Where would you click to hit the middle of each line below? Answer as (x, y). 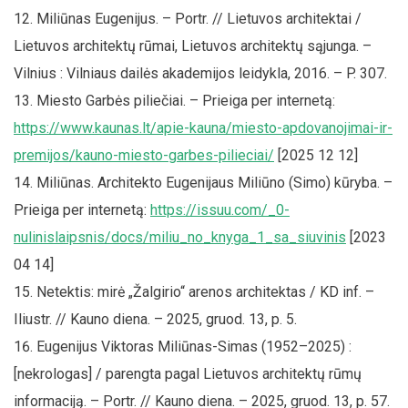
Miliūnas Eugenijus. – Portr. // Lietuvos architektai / (199, 18)
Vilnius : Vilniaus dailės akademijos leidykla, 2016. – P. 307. (200, 73)
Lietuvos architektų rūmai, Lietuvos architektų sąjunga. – (193, 46)
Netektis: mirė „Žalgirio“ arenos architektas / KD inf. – (205, 291)
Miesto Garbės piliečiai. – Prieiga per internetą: (186, 100)
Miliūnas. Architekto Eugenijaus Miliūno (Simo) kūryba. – (214, 182)
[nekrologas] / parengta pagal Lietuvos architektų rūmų (188, 373)
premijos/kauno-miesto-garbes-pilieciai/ (144, 155)
